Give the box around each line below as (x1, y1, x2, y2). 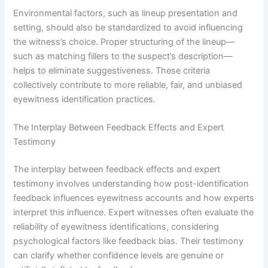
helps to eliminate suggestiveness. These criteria (13, 65, 211, 76)
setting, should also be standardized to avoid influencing (13, 22, 243, 33)
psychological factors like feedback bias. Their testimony (13, 236, 244, 247)
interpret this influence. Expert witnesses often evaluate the (13, 207, 254, 218)
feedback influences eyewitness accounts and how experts (13, 193, 255, 204)
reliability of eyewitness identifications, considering (13, 221, 220, 233)
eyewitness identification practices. (13, 93, 156, 105)
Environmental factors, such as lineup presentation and (13, 7, 238, 19)
